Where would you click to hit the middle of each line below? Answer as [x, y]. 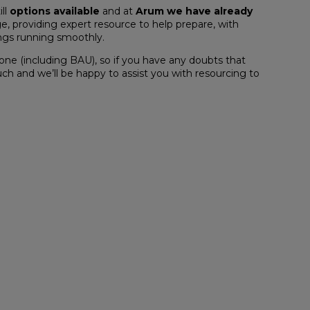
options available [55, 11]
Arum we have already [194, 11]
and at [118, 11]
